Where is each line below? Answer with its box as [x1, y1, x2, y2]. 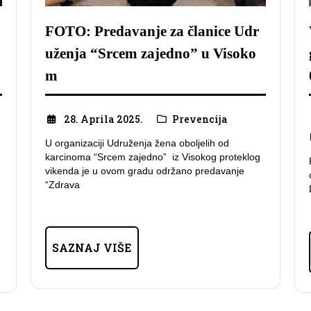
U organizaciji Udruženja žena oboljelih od [45, 137, 229, 149]
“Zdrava [45, 179, 80, 191]
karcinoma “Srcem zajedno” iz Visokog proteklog [45, 151, 260, 163]
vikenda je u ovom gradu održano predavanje [45, 165, 244, 177]
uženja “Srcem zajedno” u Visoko [45, 45, 256, 62]
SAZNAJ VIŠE [52, 240, 132, 255]
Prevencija [172, 112, 228, 126]
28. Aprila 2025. [63, 112, 143, 126]
